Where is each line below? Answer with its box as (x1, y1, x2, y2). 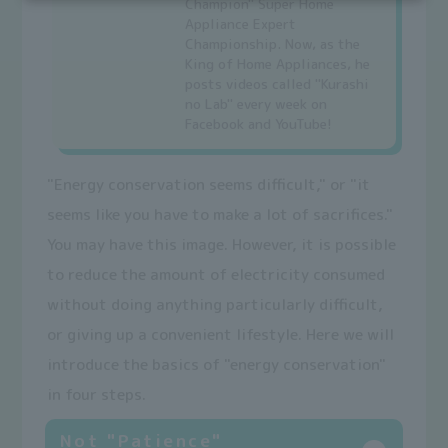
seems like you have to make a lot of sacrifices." (47, 203, 394, 226)
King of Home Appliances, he (185, 54, 371, 74)
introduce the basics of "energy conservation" (47, 353, 387, 376)
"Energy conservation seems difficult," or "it (47, 173, 371, 196)
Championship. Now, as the (185, 34, 361, 54)
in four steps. (47, 383, 147, 406)
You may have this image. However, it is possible (47, 233, 397, 256)
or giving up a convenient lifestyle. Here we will (47, 323, 395, 346)
